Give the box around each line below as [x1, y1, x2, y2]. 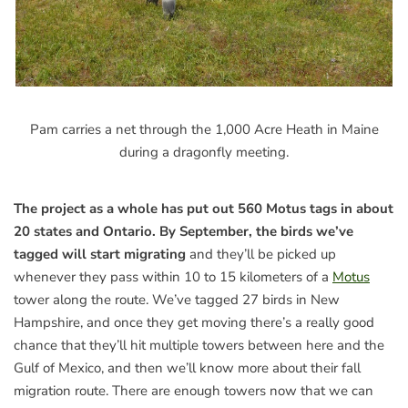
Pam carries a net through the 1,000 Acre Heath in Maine [29, 119, 379, 138]
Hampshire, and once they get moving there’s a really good [14, 312, 374, 331]
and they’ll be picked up [189, 244, 336, 263]
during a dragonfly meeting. [119, 142, 289, 161]
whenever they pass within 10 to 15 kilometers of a [14, 267, 332, 286]
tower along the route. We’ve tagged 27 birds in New [14, 290, 340, 309]
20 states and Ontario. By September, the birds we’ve [14, 221, 353, 240]
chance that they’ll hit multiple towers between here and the [14, 335, 384, 354]
